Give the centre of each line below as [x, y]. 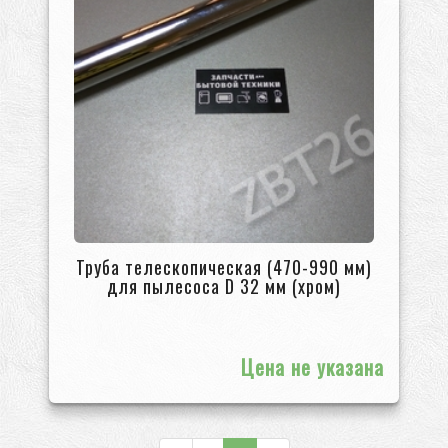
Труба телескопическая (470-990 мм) [224, 266]
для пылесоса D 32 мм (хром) [224, 285]
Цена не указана [312, 366]
